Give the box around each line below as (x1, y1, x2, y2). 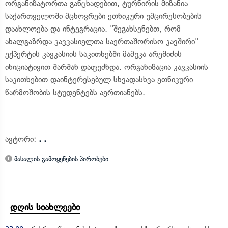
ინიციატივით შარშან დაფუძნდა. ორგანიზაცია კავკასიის (5, 62, 208, 72)
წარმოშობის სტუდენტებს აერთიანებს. (5, 88, 145, 97)
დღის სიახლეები (10, 202, 80, 213)
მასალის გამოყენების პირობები (12, 155, 108, 163)
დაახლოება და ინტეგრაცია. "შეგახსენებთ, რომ (5, 24, 181, 34)
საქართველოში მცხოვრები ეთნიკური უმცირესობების (5, 11, 202, 21)
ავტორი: (5, 134, 39, 144)
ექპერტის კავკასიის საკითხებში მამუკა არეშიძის (5, 49, 182, 59)
